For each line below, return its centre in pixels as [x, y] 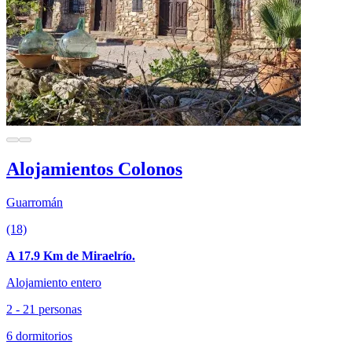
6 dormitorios [39, 335]
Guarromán [35, 202]
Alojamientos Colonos [94, 169]
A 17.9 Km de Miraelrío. [71, 255]
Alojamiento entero [54, 282]
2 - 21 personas [44, 309]
